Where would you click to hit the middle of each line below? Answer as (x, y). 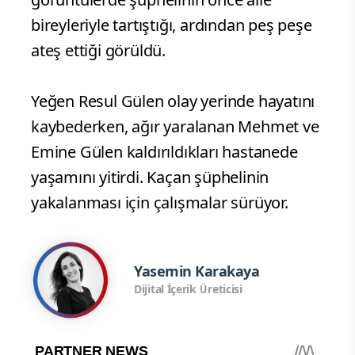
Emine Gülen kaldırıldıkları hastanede (164, 151)
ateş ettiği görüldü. (99, 50)
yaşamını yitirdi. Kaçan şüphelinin (150, 177)
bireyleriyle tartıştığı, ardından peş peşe (172, 25)
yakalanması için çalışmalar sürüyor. (160, 202)
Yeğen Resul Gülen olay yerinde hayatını (173, 101)
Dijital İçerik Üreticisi (188, 289)
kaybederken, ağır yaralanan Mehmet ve (175, 126)
